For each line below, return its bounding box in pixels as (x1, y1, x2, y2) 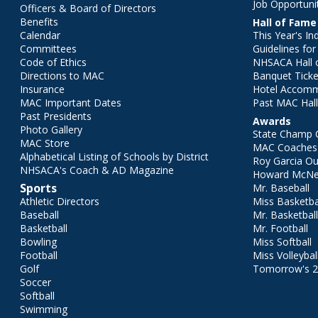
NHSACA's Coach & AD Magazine (20, 163, 174, 177)
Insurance (20, 82, 65, 97)
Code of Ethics (20, 55, 87, 70)
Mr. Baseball (253, 181, 310, 195)
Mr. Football (253, 221, 309, 236)
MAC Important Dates (20, 96, 121, 110)
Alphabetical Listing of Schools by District (20, 150, 209, 164)
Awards (253, 114, 292, 128)
